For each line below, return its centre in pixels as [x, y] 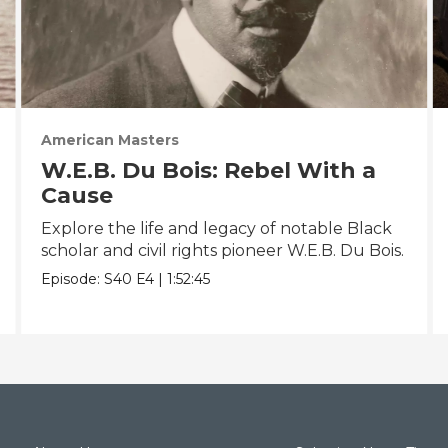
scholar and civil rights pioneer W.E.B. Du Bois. [222, 251]
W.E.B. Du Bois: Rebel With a [208, 171]
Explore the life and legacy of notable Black [216, 229]
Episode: [72, 279]
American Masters [109, 140]
